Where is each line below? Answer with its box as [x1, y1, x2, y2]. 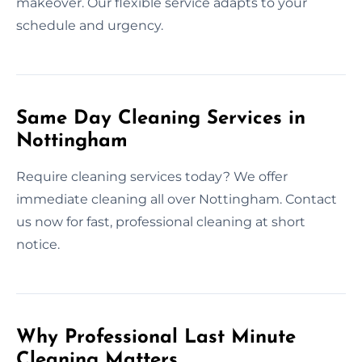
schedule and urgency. [16, 17, 163, 33]
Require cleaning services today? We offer [16, 168, 288, 184]
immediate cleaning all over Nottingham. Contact [16, 191, 337, 207]
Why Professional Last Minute [16, 327, 296, 347]
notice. [16, 236, 60, 252]
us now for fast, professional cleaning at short [16, 213, 305, 229]
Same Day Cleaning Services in [16, 108, 305, 128]
